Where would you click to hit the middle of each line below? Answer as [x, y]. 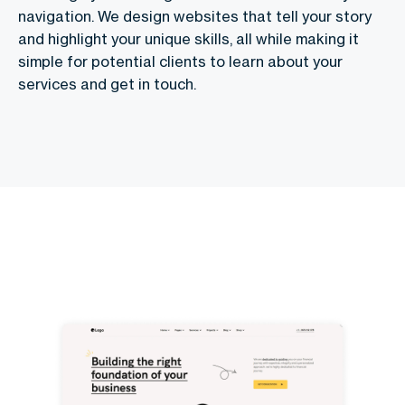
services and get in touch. [107, 85]
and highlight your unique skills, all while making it [188, 39]
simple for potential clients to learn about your [180, 62]
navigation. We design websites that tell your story [195, 17]
